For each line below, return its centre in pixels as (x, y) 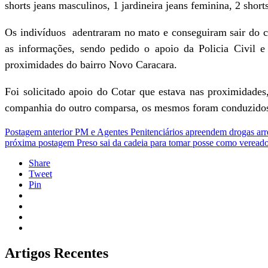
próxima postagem (39, 143)
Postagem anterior (39, 132)
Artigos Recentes (57, 253)
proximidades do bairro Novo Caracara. (91, 65)
